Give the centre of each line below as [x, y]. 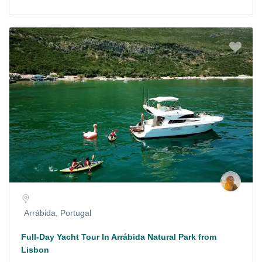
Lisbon [35, 249]
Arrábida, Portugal [58, 213]
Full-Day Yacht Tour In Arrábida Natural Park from [119, 237]
